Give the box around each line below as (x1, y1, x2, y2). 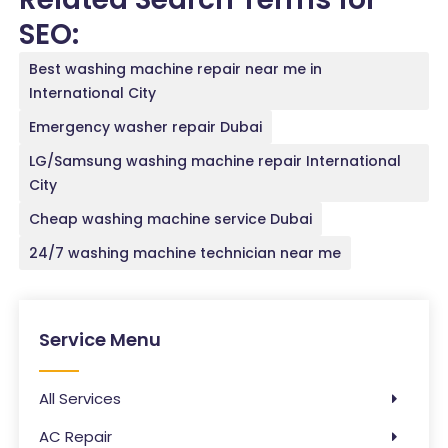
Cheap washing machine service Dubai (29, 208, 313, 229)
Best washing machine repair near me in (29, 58, 323, 79)
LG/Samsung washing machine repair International (29, 150, 402, 171)
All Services (39, 387, 122, 409)
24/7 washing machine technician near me (29, 242, 342, 263)
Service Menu (39, 326, 162, 352)
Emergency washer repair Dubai (29, 116, 263, 137)
